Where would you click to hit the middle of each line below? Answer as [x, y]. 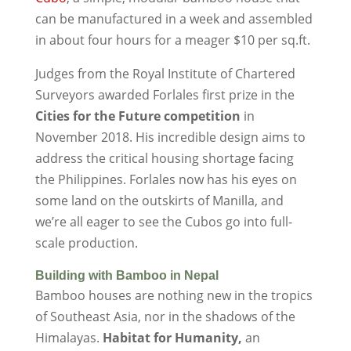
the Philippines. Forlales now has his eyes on [166, 179]
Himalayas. [69, 337]
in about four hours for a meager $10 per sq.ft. [172, 40]
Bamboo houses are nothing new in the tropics [174, 295]
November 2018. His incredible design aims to [170, 137]
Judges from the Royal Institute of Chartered [165, 73]
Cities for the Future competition [138, 116]
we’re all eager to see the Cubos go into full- [163, 221]
